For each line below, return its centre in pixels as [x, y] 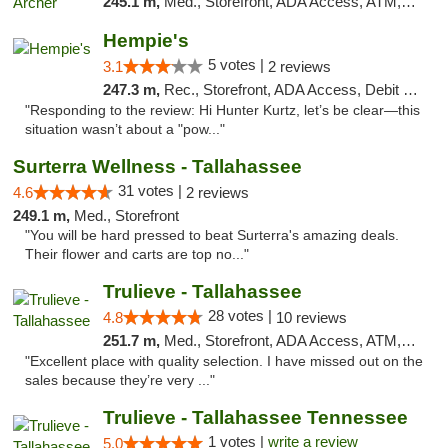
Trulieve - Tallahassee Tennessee [255, 417]
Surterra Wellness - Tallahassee [157, 166]
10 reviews [311, 317]
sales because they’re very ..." [120, 380]
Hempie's [145, 40]
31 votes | [152, 190]
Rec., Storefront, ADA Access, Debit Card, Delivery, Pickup [283, 89]
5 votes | [237, 64]
